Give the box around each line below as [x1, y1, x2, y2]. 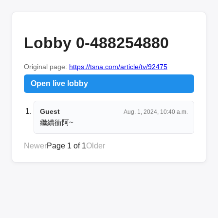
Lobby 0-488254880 [24, 34, 169, 52]
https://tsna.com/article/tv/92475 [69, 62, 167, 71]
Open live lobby [31, 79, 88, 88]
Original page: [24, 62, 69, 71]
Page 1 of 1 [47, 141, 86, 150]
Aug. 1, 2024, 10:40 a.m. [124, 108, 188, 115]
